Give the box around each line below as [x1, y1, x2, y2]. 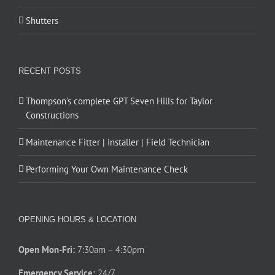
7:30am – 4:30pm [75, 244, 144, 256]
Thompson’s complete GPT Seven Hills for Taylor [26, 95, 212, 107]
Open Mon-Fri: [18, 244, 75, 256]
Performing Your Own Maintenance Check [26, 163, 188, 176]
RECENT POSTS [18, 66, 81, 76]
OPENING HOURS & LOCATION [18, 215, 136, 225]
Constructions [26, 109, 79, 122]
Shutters [26, 15, 58, 27]
